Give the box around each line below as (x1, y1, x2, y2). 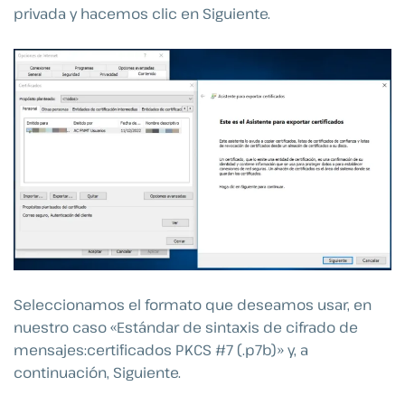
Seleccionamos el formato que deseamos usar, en (14, 294, 372, 315)
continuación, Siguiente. (14, 362, 181, 382)
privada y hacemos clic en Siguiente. (14, 4, 270, 24)
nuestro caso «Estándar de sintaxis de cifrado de (14, 316, 358, 337)
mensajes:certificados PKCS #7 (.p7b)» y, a (14, 339, 308, 360)
